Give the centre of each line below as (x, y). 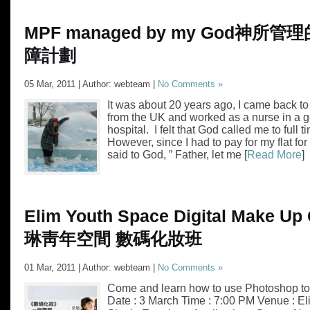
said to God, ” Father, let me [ (177, 155)
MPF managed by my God (129, 33)
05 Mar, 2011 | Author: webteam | (91, 84)
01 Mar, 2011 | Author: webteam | (91, 267)
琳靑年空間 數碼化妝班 (113, 239)
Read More (274, 155)
